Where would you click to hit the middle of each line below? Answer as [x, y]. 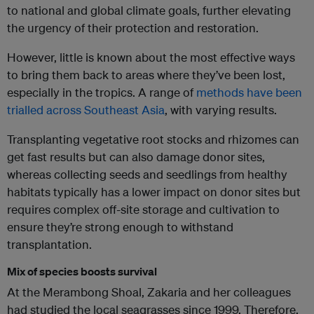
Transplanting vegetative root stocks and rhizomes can [153, 139]
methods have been [249, 93]
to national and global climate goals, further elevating [149, 11]
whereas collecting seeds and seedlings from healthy [147, 175]
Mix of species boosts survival [82, 272]
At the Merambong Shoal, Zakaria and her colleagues [149, 292]
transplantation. [49, 245]
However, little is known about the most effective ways [151, 57]
